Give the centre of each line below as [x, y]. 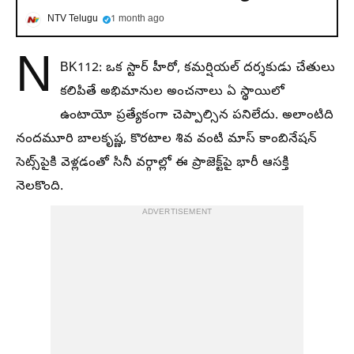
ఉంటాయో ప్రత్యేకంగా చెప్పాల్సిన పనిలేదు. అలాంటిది [197, 116]
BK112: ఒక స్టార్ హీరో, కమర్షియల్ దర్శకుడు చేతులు [198, 69]
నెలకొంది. [40, 187]
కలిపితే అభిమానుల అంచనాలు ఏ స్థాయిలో [172, 92]
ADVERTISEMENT [177, 213]
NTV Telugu [73, 20]
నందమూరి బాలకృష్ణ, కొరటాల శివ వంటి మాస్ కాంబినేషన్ [166, 140]
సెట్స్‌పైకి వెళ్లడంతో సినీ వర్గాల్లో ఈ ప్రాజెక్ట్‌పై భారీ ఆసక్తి [153, 164]
